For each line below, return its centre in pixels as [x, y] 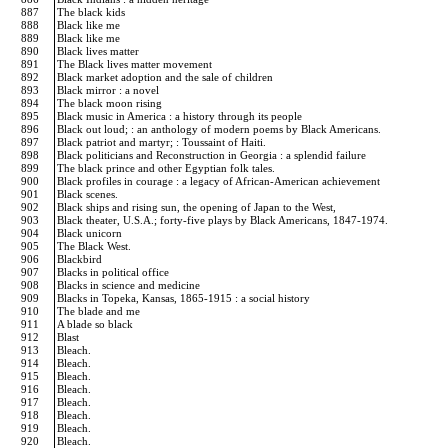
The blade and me [100, 311]
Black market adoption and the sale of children [166, 77]
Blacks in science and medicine [130, 285]
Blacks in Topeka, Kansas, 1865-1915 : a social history [185, 298]
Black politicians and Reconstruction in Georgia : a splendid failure [213, 155]
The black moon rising [111, 103]
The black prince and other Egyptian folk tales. [167, 168]
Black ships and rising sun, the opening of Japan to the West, [198, 207]
